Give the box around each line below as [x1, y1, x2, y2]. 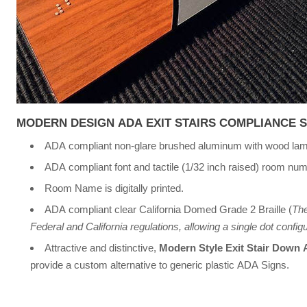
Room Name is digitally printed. [44, 182, 184, 194]
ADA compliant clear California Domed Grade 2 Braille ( [44, 203, 292, 215]
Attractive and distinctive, [44, 241, 159, 254]
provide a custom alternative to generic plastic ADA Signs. [29, 258, 289, 271]
